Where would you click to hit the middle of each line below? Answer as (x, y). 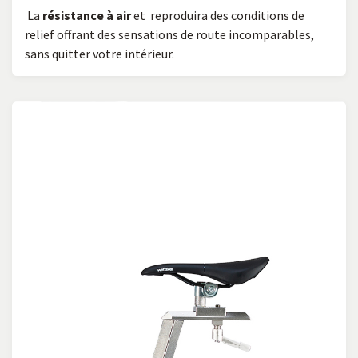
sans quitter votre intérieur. (99, 53)
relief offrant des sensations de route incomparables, (169, 34)
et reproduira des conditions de (218, 15)
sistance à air (93, 15)
